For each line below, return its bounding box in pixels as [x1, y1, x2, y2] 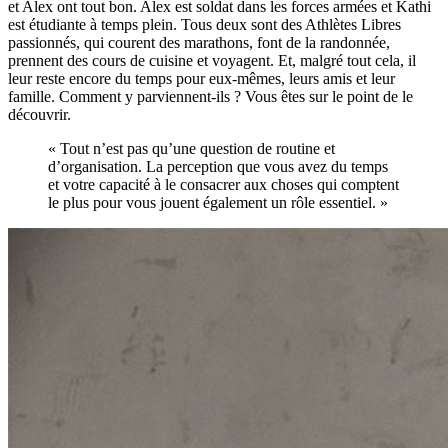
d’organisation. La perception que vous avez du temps [48, 158, 388, 176]
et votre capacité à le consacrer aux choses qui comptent [48, 176, 399, 194]
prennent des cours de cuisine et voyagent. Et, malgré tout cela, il [8, 52, 416, 70]
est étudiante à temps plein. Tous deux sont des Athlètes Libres [8, 16, 401, 34]
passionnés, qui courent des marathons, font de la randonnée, [8, 34, 390, 52]
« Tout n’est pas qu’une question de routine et [48, 140, 335, 158]
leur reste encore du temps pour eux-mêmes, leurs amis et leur [8, 70, 395, 88]
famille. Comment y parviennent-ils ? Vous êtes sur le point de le [8, 88, 413, 106]
